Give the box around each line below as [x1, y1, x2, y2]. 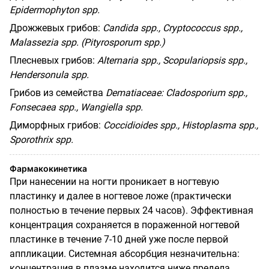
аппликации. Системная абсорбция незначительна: [10, 247, 240, 259]
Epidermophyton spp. [10, 4, 100, 16]
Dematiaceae [106, 86, 161, 98]
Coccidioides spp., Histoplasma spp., [103, 119, 258, 131]
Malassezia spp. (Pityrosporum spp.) [10, 36, 165, 48]
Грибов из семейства [10, 86, 103, 98]
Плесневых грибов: [10, 54, 95, 66]
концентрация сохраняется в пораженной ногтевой [10, 219, 240, 231]
